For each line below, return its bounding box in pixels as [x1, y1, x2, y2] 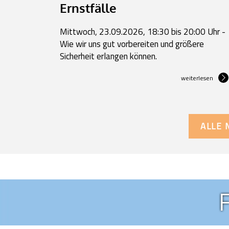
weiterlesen [181, 73, 213, 83]
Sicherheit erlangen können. [60, 49, 157, 63]
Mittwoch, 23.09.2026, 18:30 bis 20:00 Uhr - [60, 25, 225, 38]
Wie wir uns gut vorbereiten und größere [60, 37, 204, 51]
